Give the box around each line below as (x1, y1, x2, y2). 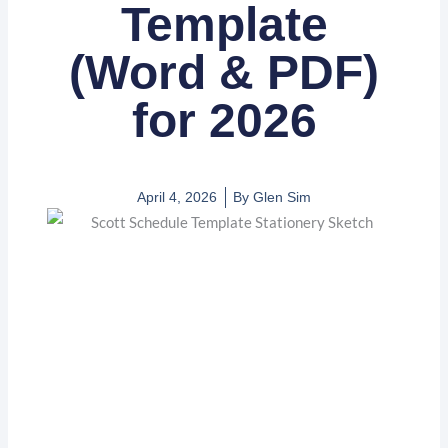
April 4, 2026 (137, 189, 217, 206)
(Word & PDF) (69, 45, 379, 99)
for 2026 (131, 93, 317, 147)
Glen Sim (249, 189, 311, 206)
